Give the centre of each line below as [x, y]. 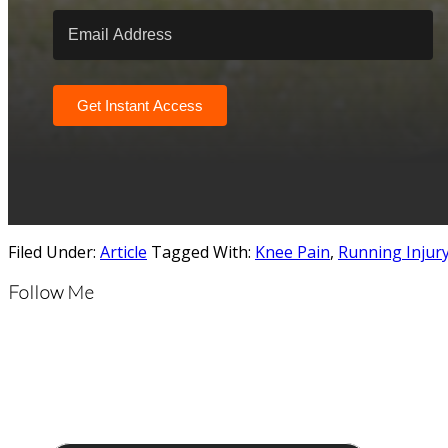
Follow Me [51, 292]
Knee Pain [292, 251]
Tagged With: [203, 251]
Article [123, 251]
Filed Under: [54, 251]
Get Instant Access [140, 105]
